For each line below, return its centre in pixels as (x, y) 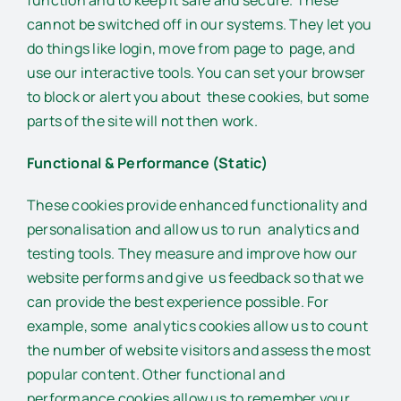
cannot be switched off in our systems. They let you (200, 24)
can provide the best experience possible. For (178, 301)
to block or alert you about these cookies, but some (198, 96)
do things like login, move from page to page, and (191, 48)
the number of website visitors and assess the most (200, 350)
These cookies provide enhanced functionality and (197, 205)
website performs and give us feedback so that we (195, 277)
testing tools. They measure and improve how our (192, 253)
